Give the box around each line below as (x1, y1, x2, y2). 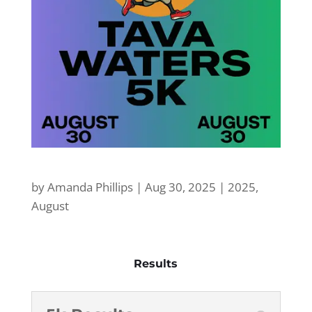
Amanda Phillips (47, 179, 133, 196)
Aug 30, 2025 (144, 179, 216, 196)
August (31, 198, 69, 214)
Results (134, 257, 178, 271)
